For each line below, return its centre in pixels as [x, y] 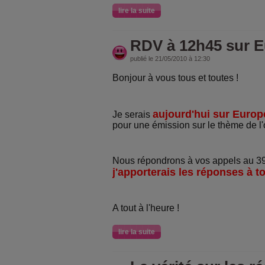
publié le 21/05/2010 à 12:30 [170, 59]
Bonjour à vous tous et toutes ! [175, 78]
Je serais [132, 114]
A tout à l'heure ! [146, 208]
